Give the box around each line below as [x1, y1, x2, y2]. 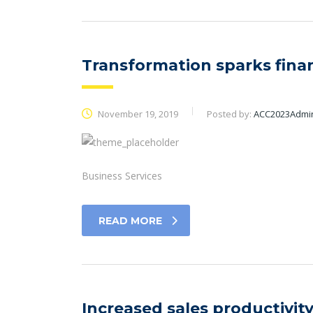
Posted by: [207, 108, 254, 120]
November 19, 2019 [96, 108, 178, 120]
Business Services [82, 169, 162, 182]
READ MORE [99, 214, 162, 227]
